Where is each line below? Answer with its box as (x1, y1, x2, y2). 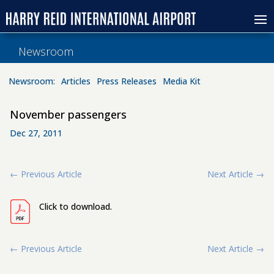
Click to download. (39, 201, 112, 213)
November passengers (10, 107, 127, 122)
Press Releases (97, 75, 157, 87)
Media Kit (163, 75, 201, 87)
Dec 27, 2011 (10, 127, 63, 139)
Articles (61, 75, 91, 87)
